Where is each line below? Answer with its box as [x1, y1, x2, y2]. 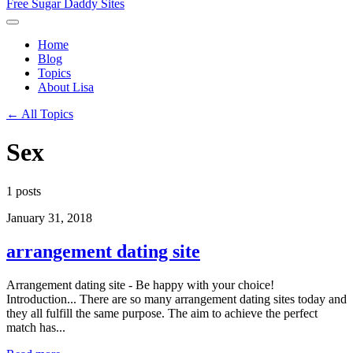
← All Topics [6, 107, 73, 121]
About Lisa [38, 80, 94, 94]
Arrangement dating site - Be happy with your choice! [6, 277, 274, 292]
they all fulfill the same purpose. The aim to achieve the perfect [6, 306, 318, 320]
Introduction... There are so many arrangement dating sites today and [6, 292, 347, 306]
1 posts [6, 184, 41, 198]
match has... [6, 320, 65, 334]
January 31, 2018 [6, 210, 92, 225]
